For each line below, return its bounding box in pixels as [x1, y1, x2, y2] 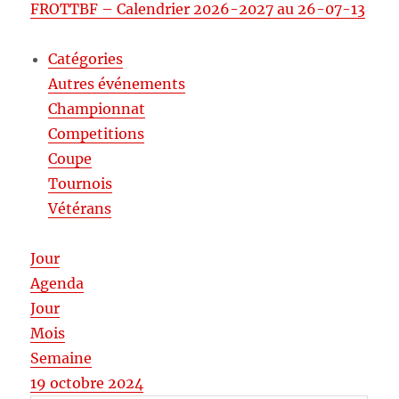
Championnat [48, 100, 146, 118]
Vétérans [48, 199, 112, 218]
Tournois [48, 175, 113, 193]
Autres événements [48, 75, 186, 94]
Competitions [48, 125, 145, 143]
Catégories [48, 50, 124, 69]
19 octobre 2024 [30, 374, 144, 393]
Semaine [30, 349, 93, 368]
